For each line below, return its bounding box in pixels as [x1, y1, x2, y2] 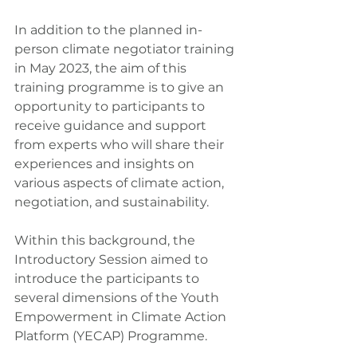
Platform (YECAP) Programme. [14, 328, 207, 344]
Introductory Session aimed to [14, 252, 211, 268]
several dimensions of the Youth [14, 290, 222, 306]
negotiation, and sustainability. [14, 194, 209, 210]
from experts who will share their [14, 137, 227, 153]
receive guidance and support [14, 118, 210, 134]
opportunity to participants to [14, 99, 208, 115]
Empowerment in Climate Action [14, 309, 229, 325]
